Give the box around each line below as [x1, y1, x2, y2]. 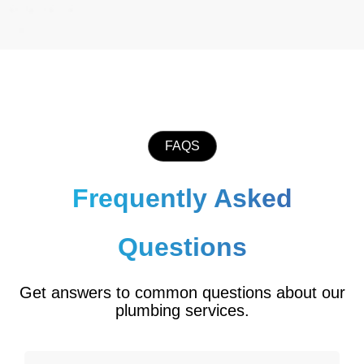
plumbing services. [115, 301, 249, 319]
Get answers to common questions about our [19, 283, 345, 301]
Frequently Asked [71, 183, 292, 213]
